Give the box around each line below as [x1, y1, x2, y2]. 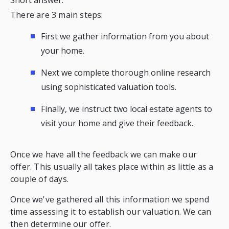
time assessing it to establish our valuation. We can [10, 205, 212, 217]
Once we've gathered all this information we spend [10, 193, 209, 205]
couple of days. [10, 173, 68, 185]
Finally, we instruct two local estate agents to [40, 103, 212, 114]
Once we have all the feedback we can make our [10, 148, 197, 160]
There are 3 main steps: [10, 9, 105, 20]
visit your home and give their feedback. [40, 117, 193, 129]
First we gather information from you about [40, 30, 209, 42]
